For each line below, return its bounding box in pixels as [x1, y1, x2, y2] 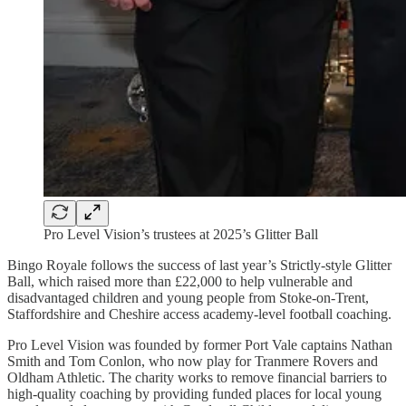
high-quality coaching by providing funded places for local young [7, 385, 382, 401]
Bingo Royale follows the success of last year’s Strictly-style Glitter [7, 256, 391, 273]
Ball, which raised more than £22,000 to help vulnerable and [7, 273, 353, 289]
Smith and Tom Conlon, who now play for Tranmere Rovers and [7, 353, 378, 369]
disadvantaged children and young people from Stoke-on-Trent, [7, 289, 369, 305]
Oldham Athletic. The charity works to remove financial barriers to [7, 369, 387, 385]
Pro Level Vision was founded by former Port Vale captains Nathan [7, 336, 392, 353]
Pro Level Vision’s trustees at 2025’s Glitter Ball [43, 226, 318, 242]
